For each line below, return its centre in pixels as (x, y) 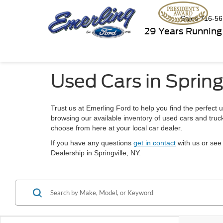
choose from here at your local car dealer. (116, 128)
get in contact (155, 143)
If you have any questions (92, 143)
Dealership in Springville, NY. (96, 153)
